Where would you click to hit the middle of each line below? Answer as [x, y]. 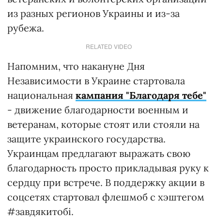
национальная [41, 95]
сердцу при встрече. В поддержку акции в [106, 182]
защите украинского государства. [86, 139]
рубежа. [26, 28]
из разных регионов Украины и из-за [93, 13]
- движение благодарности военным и [98, 110]
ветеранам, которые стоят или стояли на [103, 124]
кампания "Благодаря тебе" [141, 95]
